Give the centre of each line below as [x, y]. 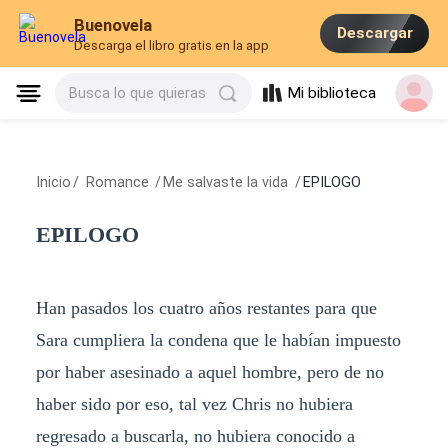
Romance [117, 182]
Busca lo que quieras [138, 93]
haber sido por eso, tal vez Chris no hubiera [194, 403]
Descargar [374, 33]
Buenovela [113, 25]
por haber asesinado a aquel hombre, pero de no [209, 371]
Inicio [53, 182]
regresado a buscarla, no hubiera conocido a [195, 435]
